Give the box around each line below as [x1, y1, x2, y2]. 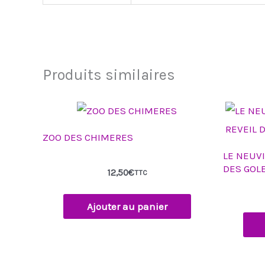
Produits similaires [43, 66, 175, 84]
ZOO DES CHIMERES [43, 131, 133, 143]
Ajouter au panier [86, 201, 167, 213]
